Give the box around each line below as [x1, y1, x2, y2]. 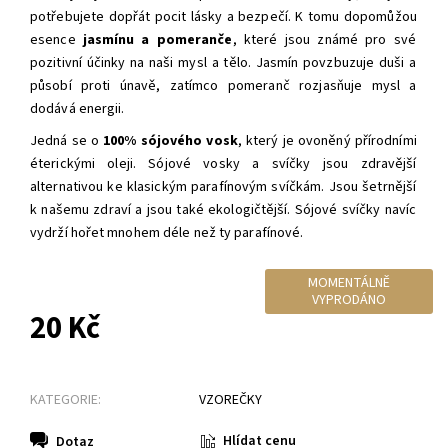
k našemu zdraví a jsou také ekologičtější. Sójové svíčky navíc [30, 200, 417, 221]
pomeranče [156, 30, 233, 51]
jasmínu [82, 30, 135, 51]
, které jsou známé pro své [232, 30, 417, 51]
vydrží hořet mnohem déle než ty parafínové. [30, 223, 304, 244]
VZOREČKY [199, 390, 262, 411]
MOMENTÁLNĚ [308, 272, 391, 293]
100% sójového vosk [103, 131, 238, 152]
